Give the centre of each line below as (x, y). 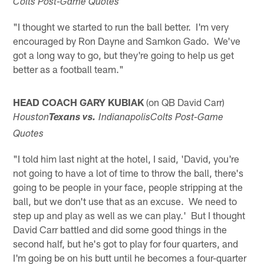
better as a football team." (69, 69)
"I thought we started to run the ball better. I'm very (121, 26)
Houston (31, 118)
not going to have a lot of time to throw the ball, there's (128, 172)
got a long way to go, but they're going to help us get (124, 55)
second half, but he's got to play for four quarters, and (126, 243)
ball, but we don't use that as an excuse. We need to (125, 201)
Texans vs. (73, 118)
